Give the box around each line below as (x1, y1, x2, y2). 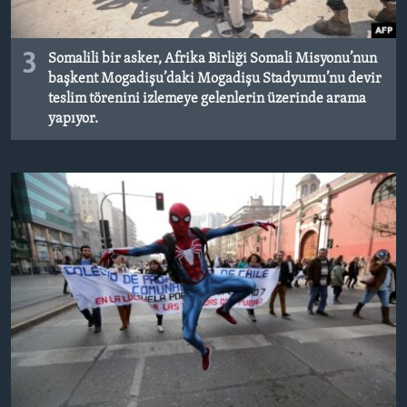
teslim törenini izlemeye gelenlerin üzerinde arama (48, 91, 366, 106)
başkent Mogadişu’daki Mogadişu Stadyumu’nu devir (48, 71, 382, 86)
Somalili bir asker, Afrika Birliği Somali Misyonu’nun (48, 51, 377, 66)
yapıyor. (48, 111, 98, 126)
